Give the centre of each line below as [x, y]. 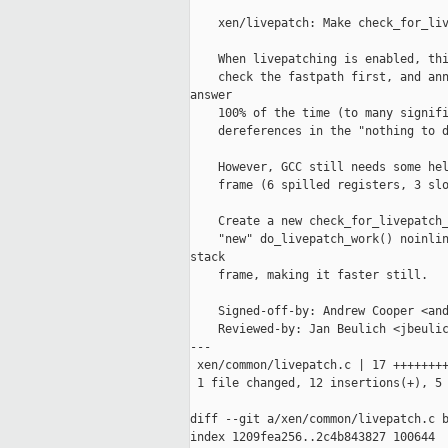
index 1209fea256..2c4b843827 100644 [312, 437]
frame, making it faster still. [309, 275]
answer [211, 95]
